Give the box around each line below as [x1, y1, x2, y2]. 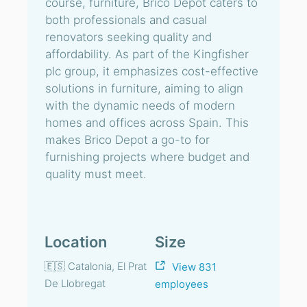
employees [155, 277, 208, 291]
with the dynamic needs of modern [45, 99, 235, 112]
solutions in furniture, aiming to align [45, 82, 243, 95]
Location [45, 233, 107, 251]
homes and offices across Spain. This [45, 116, 249, 130]
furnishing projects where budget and [45, 150, 249, 164]
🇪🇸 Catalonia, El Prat [45, 260, 147, 273]
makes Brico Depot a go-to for [45, 133, 210, 147]
